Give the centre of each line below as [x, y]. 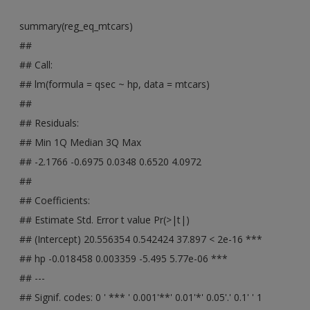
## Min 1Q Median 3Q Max [81, 142]
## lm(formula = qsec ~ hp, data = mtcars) [115, 84]
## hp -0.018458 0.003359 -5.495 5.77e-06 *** [124, 258]
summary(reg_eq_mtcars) [76, 26]
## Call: [36, 64]
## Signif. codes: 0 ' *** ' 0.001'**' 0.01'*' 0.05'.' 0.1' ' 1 [141, 297]
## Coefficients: [55, 200]
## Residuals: [49, 122]
